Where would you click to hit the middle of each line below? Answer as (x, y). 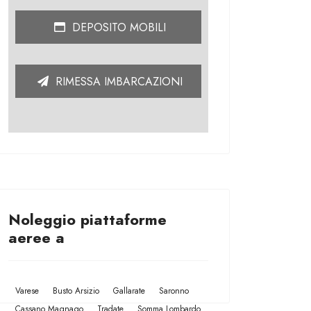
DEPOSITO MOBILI (117, 27)
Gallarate (129, 291)
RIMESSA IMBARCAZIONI (117, 82)
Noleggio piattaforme (87, 219)
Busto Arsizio (76, 291)
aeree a (36, 237)
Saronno (174, 291)
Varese (27, 291)
